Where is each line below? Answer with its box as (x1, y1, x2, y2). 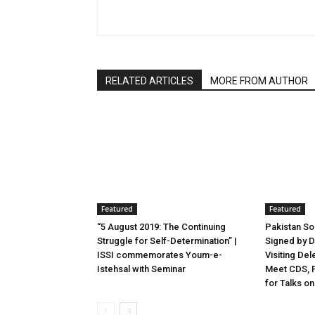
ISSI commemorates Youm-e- (97, 250, 222, 260)
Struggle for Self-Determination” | (97, 236, 237, 246)
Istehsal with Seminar (97, 264, 186, 274)
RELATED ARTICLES (105, 75, 193, 86)
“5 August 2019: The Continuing (97, 221, 226, 232)
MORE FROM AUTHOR (210, 75, 308, 86)
